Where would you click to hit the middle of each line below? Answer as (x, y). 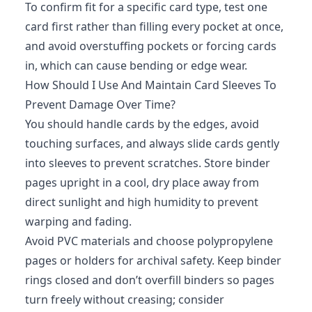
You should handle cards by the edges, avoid (142, 124)
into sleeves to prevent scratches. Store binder (148, 163)
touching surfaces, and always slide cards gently (152, 143)
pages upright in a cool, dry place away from (142, 182)
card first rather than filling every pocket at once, (154, 26)
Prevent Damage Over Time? (100, 104)
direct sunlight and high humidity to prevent (142, 202)
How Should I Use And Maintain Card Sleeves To (151, 85)
